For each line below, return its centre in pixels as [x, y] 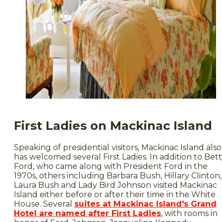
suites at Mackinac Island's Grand [145, 204]
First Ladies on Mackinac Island [113, 125]
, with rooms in [189, 213]
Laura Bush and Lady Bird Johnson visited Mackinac [115, 185]
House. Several [44, 204]
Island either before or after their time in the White [115, 194]
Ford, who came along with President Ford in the [111, 166]
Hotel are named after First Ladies [87, 213]
